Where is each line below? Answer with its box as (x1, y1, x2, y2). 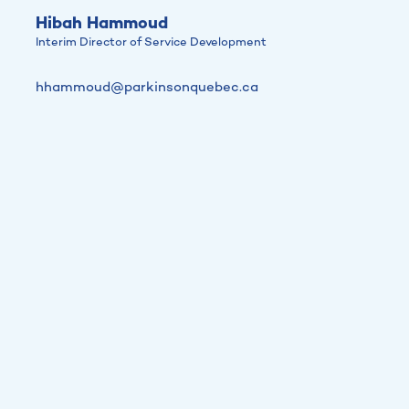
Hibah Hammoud (36, 14, 168, 35)
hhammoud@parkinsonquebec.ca (36, 79, 258, 96)
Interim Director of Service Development (36, 35, 267, 50)
